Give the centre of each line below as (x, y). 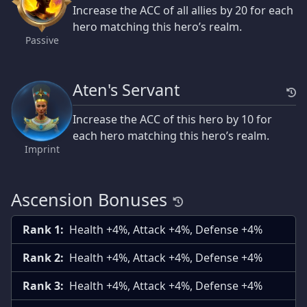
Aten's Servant (126, 90)
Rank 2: (43, 258)
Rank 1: (43, 230)
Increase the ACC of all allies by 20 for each (183, 11)
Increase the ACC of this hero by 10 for (172, 120)
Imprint (42, 149)
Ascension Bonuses (89, 200)
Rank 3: (43, 286)
